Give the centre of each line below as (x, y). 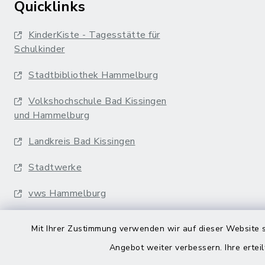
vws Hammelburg (67, 193)
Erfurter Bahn (58, 245)
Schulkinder (40, 49)
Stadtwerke (55, 167)
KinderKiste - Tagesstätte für (94, 35)
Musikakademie (62, 219)
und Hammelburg (52, 115)
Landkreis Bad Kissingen (82, 141)
